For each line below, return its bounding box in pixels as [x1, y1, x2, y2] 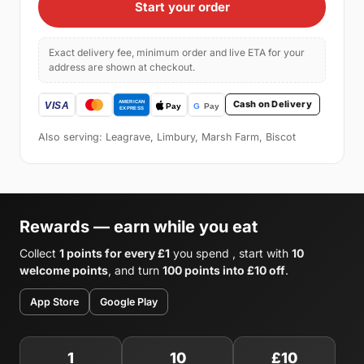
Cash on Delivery [233, 98, 312, 110]
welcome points [19, 262, 108, 277]
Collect [19, 245, 59, 260]
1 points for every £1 [59, 245, 170, 260]
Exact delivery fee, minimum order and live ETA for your [49, 45, 305, 58]
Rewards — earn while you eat [19, 216, 258, 236]
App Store [30, 295, 79, 308]
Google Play [100, 295, 158, 308]
